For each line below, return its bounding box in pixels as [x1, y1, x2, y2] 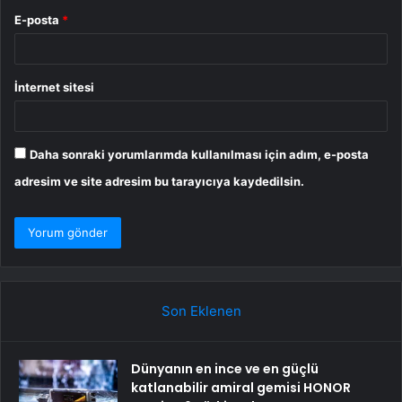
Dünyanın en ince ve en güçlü [131, 360, 319, 379]
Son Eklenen [161, 302, 241, 320]
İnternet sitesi [14, 80, 94, 95]
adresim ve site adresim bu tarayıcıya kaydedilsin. [14, 174, 304, 189]
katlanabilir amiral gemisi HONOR [131, 379, 351, 398]
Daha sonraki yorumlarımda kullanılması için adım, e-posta [30, 147, 369, 162]
